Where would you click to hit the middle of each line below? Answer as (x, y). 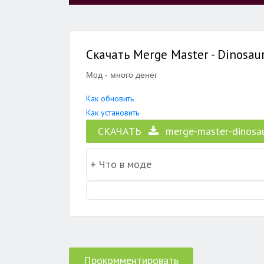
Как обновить (110, 98)
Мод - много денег (122, 75)
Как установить (113, 113)
